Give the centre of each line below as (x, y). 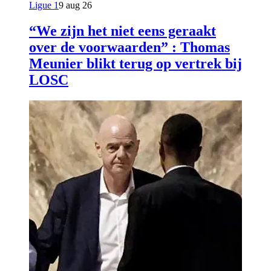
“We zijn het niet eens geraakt (122, 31)
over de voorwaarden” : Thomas (129, 47)
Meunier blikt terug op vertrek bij (135, 63)
